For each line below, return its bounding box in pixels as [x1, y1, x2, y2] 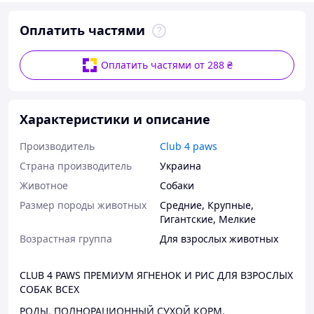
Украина [160, 159, 201, 172]
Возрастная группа [20, 232, 112, 245]
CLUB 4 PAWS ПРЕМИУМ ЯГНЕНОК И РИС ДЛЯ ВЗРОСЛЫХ [20, 268, 293, 282]
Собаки [160, 179, 194, 192]
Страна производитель [20, 159, 132, 172]
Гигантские [160, 212, 213, 226]
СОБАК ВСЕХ [20, 282, 79, 296]
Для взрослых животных [160, 232, 278, 245]
